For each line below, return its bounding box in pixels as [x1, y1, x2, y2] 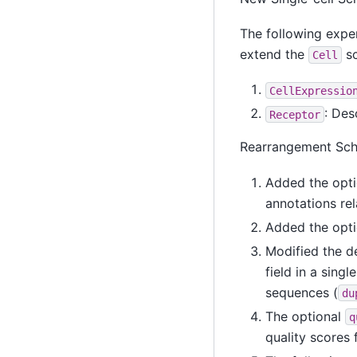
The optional [265, 308, 345, 324]
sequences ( [265, 284, 338, 300]
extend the [239, 46, 308, 63]
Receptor [269, 108, 320, 121]
